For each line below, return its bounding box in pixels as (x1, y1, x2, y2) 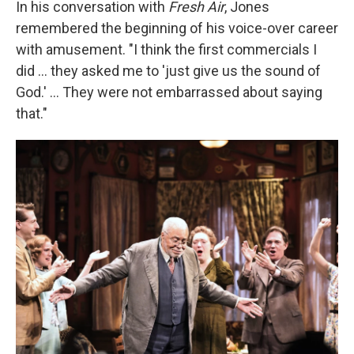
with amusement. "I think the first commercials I (16, 41, 317, 58)
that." (16, 105, 47, 122)
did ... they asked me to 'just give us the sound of (16, 62, 321, 79)
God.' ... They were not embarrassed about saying (16, 84, 322, 100)
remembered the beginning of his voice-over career (16, 20, 338, 36)
